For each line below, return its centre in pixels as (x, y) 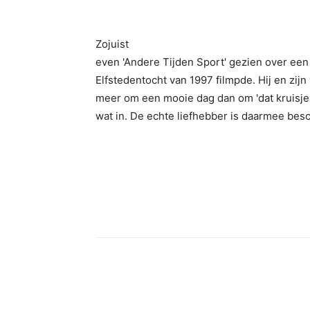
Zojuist (112, 44)
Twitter (229, 290)
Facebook (147, 290)
